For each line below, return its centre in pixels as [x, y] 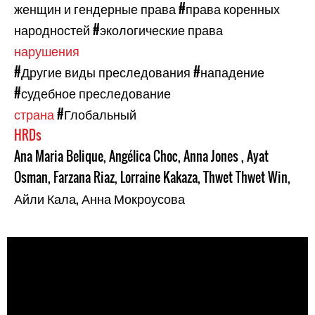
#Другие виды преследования [102, 72]
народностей [52, 30]
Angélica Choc [143, 156]
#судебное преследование [92, 93]
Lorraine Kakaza [159, 177]
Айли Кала [45, 198]
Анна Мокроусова [133, 198]
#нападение [229, 72]
